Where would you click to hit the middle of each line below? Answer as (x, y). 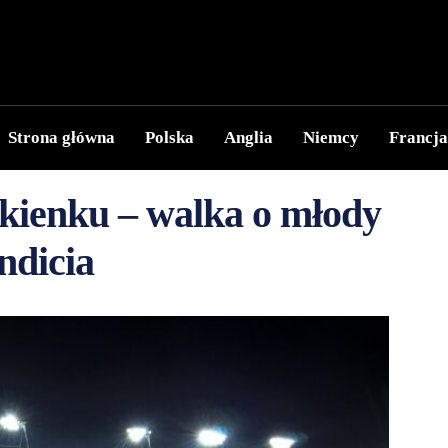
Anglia (248, 137)
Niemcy (331, 137)
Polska (169, 137)
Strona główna (61, 137)
